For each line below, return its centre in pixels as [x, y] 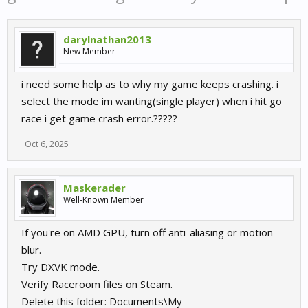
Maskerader [95, 188]
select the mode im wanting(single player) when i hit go [152, 101]
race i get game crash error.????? [99, 118]
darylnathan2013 [107, 39]
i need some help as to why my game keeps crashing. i [150, 84]
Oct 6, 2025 [47, 144]
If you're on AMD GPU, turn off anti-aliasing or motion [147, 232]
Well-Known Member [103, 200]
